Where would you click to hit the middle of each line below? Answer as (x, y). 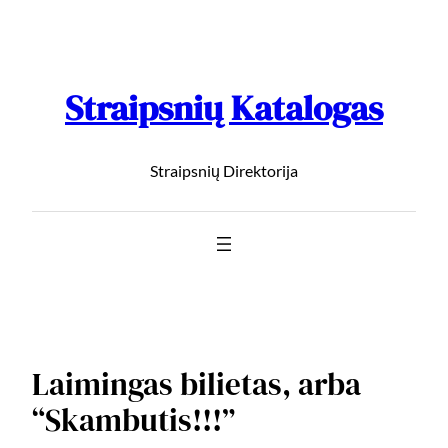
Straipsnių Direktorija (224, 171)
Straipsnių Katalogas (224, 108)
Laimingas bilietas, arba (196, 383)
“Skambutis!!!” (133, 419)
